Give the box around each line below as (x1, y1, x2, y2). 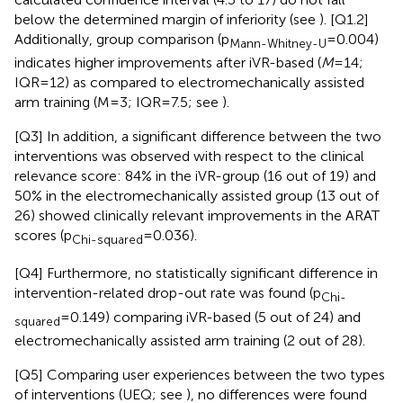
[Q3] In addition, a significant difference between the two (14, 128, 381, 146)
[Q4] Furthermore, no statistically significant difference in (14, 264, 378, 282)
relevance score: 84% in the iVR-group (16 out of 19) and (14, 167, 376, 185)
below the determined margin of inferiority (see (14, 11, 319, 28)
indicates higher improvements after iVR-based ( (14, 54, 321, 72)
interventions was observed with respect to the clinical (14, 148, 364, 166)
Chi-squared (72, 232, 143, 247)
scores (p (14, 227, 72, 245)
